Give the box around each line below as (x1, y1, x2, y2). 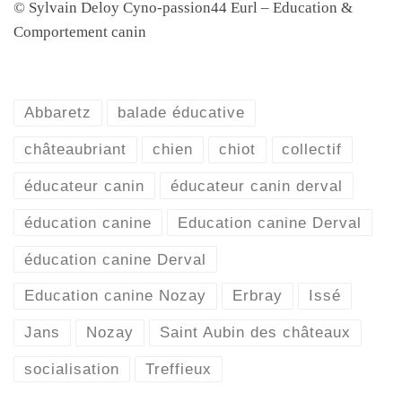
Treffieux (145, 359, 213, 378)
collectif (282, 140, 343, 159)
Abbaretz (23, 103, 92, 122)
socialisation (23, 359, 119, 378)
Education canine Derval (178, 213, 363, 232)
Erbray (232, 286, 284, 305)
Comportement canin (13, 22, 146, 40)
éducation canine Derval (23, 249, 206, 268)
